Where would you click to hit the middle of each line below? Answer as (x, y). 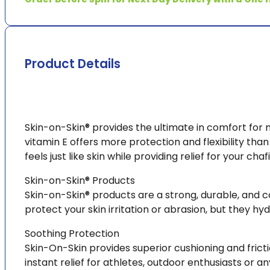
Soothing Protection (72, 234)
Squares (34, 11)
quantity (35, 40)
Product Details (73, 64)
